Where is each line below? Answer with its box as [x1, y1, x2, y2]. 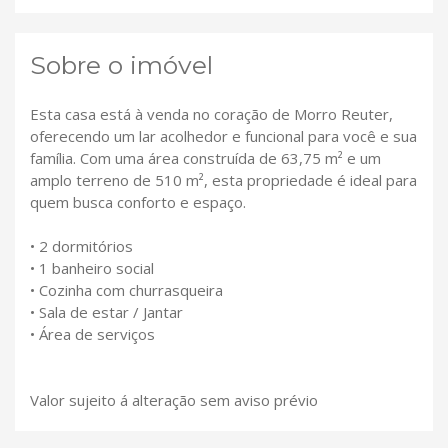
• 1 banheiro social [30, 258, 154, 279]
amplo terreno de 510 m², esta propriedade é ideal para [30, 170, 417, 191]
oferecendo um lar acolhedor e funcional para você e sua [30, 126, 417, 147]
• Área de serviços [30, 324, 155, 345]
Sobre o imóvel [30, 50, 213, 81]
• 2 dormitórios [30, 236, 133, 257]
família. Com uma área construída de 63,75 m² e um [30, 148, 381, 169]
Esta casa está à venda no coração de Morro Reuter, [30, 104, 393, 125]
